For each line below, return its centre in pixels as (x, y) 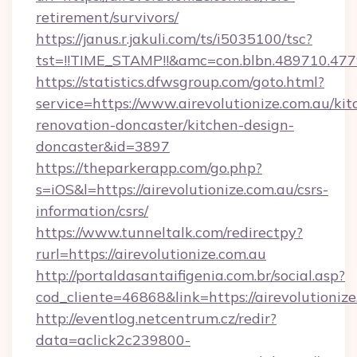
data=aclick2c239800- (113, 340)
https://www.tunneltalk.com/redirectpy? (169, 232)
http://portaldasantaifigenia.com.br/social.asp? (190, 275)
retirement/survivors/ (107, 17)
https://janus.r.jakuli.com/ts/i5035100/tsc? (174, 39)
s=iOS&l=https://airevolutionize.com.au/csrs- (182, 189)
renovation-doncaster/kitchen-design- (165, 125)
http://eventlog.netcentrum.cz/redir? (156, 318)
